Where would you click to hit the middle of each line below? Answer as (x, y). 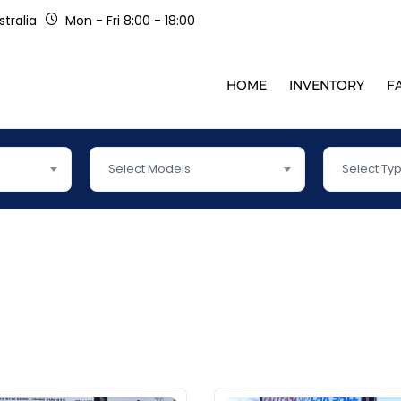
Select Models (149, 169)
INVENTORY (326, 85)
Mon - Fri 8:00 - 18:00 (130, 21)
